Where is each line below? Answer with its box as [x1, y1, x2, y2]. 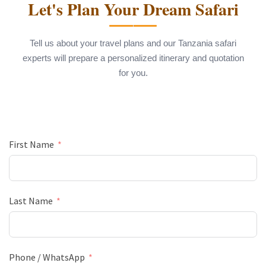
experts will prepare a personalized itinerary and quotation [22, 52, 244, 63]
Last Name [9, 194, 53, 207]
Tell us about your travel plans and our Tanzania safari [30, 37, 236, 48]
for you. [118, 67, 148, 78]
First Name [9, 138, 54, 150]
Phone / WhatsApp [9, 251, 85, 263]
